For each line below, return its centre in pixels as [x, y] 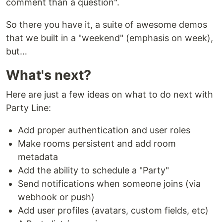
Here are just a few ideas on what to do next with [110, 95]
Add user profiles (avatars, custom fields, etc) [113, 211]
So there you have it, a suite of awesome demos [107, 25]
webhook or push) [56, 197]
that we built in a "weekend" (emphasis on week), [110, 38]
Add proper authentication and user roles [104, 130]
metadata [38, 157]
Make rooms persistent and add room [97, 144]
